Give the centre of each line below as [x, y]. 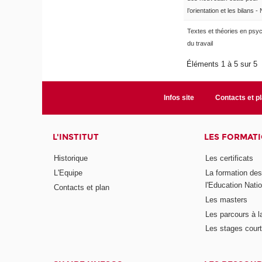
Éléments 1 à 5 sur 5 [223, 64]
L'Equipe [68, 173]
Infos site [179, 98]
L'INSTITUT [76, 137]
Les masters [226, 199]
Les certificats [229, 158]
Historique [71, 158]
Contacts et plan [82, 187]
